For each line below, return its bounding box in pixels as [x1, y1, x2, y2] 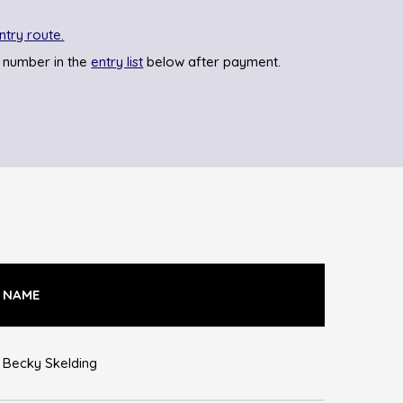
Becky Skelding [3, 354, 97, 372]
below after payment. [143, 53, 282, 70]
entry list [91, 53, 144, 70]
